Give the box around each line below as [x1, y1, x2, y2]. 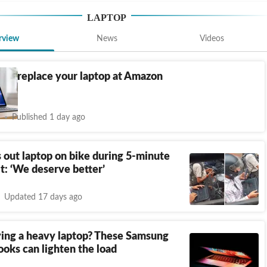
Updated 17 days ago [4, 193, 82, 201]
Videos [200, 35, 225, 43]
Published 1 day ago [12, 113, 85, 122]
